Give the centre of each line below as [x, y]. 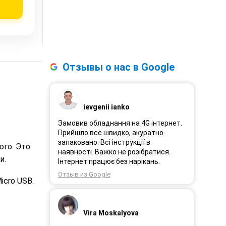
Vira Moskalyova [111, 213]
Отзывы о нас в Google [118, 67]
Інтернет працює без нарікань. [109, 161]
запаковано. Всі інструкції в [104, 142]
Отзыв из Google [84, 174]
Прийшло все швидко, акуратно [110, 132]
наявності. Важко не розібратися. [114, 152]
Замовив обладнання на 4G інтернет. [120, 123]
